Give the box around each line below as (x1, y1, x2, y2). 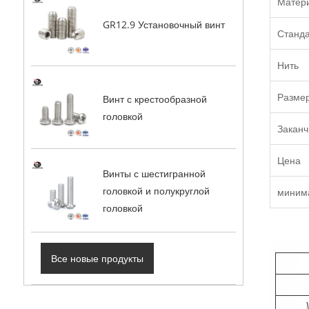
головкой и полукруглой (102, 183, 210, 197)
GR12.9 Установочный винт (102, 18, 225, 32)
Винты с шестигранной (102, 166, 206, 180)
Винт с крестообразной (102, 92, 207, 106)
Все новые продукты (51, 251, 144, 265)
